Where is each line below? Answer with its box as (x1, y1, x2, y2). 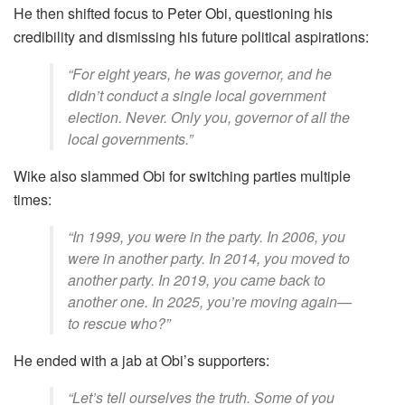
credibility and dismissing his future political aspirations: (14, 25, 369, 47)
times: (14, 188, 52, 210)
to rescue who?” (68, 312, 170, 334)
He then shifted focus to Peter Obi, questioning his (14, 2, 333, 24)
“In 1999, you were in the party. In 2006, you (68, 225, 345, 247)
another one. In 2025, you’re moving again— (68, 290, 352, 312)
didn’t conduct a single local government (68, 84, 325, 106)
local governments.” (68, 127, 193, 149)
